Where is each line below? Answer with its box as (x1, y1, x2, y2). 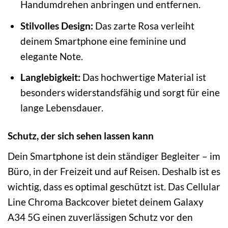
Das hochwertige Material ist (80, 71, 206, 83)
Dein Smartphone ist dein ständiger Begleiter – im (8, 150, 220, 162)
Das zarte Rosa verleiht (93, 19, 194, 32)
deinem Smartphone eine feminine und (20, 35, 186, 47)
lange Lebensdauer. (20, 102, 103, 114)
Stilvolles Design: (20, 19, 93, 32)
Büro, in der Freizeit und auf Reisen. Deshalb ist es (8, 165, 220, 177)
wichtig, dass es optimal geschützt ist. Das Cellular (8, 180, 220, 192)
